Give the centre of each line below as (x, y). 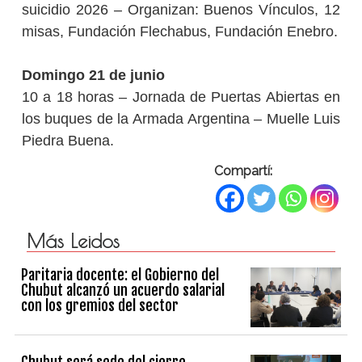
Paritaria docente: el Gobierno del (120, 274)
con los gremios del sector (100, 305)
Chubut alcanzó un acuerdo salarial (123, 290)
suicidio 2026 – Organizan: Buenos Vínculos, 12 (181, 10)
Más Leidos (73, 241)
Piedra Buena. (67, 141)
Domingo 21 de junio (93, 76)
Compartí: (244, 171)
